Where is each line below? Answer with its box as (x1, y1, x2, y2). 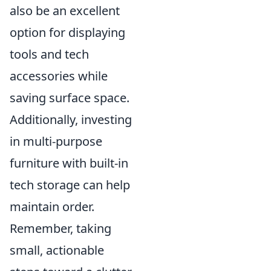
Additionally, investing (10, 111, 132, 128)
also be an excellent (10, 2, 120, 19)
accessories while (10, 68, 108, 85)
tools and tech (10, 46, 89, 63)
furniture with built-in (10, 155, 128, 172)
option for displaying (10, 24, 125, 41)
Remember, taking (10, 220, 111, 237)
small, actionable (10, 242, 104, 259)
